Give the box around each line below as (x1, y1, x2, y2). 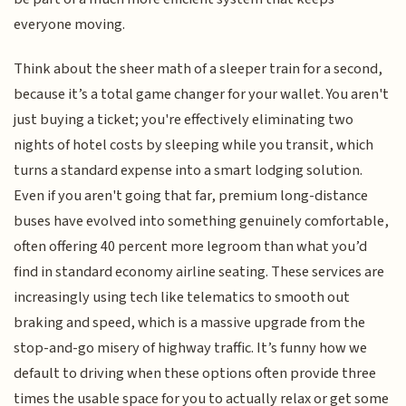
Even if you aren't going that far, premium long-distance (14, 184, 369, 207)
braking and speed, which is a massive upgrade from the (14, 311, 366, 333)
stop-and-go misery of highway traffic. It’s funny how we (14, 336, 368, 359)
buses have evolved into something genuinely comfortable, (14, 209, 390, 232)
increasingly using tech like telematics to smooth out (14, 285, 351, 308)
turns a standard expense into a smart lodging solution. (14, 159, 363, 181)
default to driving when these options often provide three (14, 362, 377, 384)
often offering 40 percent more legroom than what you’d (14, 235, 368, 257)
